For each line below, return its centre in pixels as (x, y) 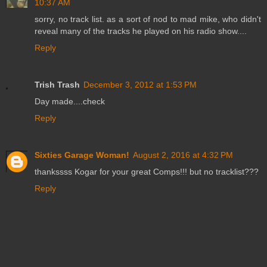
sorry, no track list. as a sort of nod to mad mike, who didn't (148, 19)
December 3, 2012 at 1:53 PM (140, 85)
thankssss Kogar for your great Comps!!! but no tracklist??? (147, 172)
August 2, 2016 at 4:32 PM (183, 155)
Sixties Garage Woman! (82, 155)
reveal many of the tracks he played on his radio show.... (141, 31)
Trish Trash (57, 85)
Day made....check (70, 102)
